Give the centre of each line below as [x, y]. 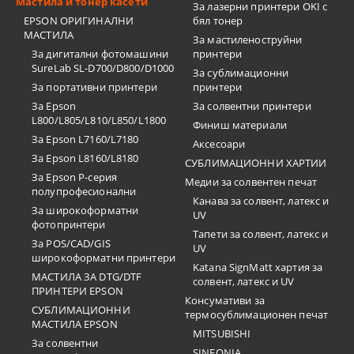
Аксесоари [219, 144]
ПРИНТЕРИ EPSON [77, 291]
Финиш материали [240, 125]
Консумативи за [225, 300]
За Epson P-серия [75, 177]
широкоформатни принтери [104, 258]
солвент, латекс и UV [244, 281]
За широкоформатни [85, 210]
